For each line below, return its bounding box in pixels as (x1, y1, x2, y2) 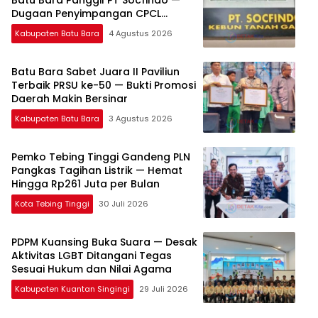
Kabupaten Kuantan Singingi (15, 283, 130, 295)
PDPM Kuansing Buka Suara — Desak (11, 235, 197, 250)
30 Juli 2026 (99, 198, 148, 210)
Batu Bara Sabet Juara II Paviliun (11, 65, 180, 79)
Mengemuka (11, 20, 75, 35)
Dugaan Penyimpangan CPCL (11, 6, 161, 21)
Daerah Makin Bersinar (11, 92, 128, 106)
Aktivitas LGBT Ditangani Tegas (11, 248, 172, 263)
